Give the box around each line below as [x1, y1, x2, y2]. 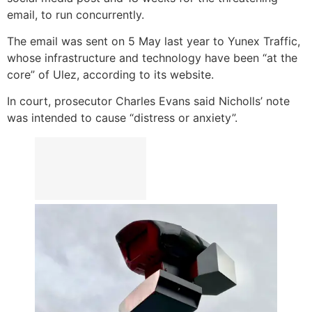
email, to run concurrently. [7, 7, 144, 22]
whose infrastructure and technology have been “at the [7, 50, 297, 65]
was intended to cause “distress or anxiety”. [7, 111, 237, 125]
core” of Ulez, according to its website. [7, 67, 214, 81]
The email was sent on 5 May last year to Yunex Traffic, [7, 33, 300, 48]
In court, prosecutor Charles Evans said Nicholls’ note [7, 94, 290, 109]
